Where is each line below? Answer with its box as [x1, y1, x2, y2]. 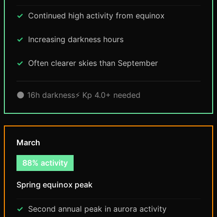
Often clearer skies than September [28, 58, 158, 68]
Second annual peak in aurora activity [28, 204, 167, 214]
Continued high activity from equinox [28, 11, 165, 20]
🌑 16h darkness [16, 90, 75, 100]
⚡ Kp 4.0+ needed [75, 90, 140, 100]
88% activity [22, 158, 68, 168]
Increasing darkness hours [28, 34, 124, 44]
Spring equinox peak [16, 180, 93, 189]
